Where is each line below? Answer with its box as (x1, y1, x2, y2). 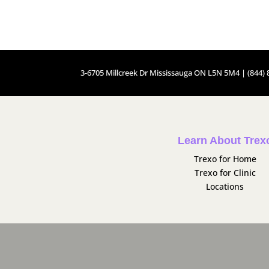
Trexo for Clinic (194, 166, 256, 178)
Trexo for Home (193, 153, 256, 165)
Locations (206, 180, 244, 192)
